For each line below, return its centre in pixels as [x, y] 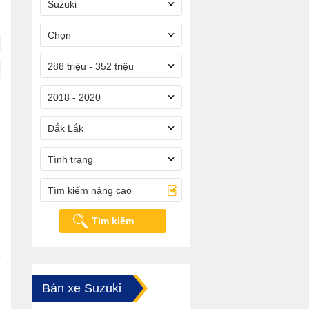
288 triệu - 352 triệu [91, 66]
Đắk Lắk [66, 128]
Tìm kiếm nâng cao [90, 190]
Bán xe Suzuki [82, 288]
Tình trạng [70, 159]
